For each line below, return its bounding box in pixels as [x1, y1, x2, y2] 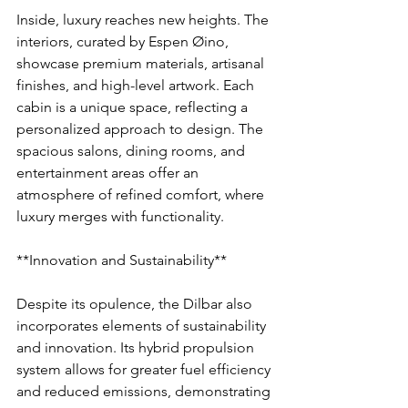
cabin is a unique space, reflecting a [16, 98, 251, 117]
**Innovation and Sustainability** [16, 251, 227, 270]
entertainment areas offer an [16, 164, 202, 182]
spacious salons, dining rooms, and [16, 142, 249, 160]
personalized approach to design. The [16, 120, 267, 138]
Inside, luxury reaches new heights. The [16, 11, 272, 29]
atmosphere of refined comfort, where [16, 186, 268, 204]
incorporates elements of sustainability [16, 317, 270, 335]
